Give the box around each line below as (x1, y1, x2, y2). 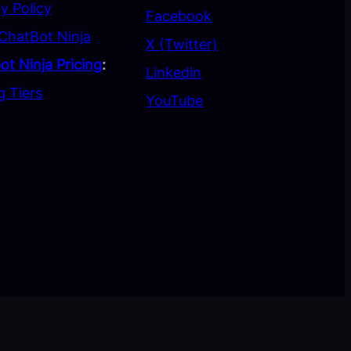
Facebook (146, 8, 212, 25)
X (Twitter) (146, 36, 219, 53)
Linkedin (146, 64, 202, 81)
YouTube (146, 92, 204, 110)
